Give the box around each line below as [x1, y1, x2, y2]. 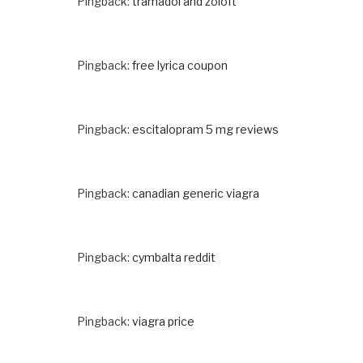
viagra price [132, 314, 194, 328]
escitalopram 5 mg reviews [132, 122, 279, 136]
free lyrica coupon [132, 58, 228, 72]
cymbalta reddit [132, 250, 216, 264]
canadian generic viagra [132, 186, 259, 200]
